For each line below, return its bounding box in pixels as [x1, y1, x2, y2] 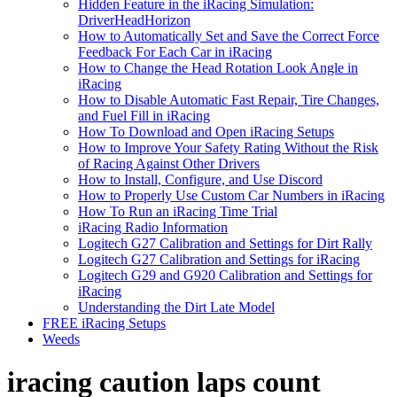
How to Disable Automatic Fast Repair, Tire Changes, [78, 92, 379, 107]
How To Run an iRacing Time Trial [78, 204, 277, 219]
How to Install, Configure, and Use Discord [78, 172, 323, 187]
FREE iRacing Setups [43, 315, 166, 331]
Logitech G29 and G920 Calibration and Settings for [78, 268, 372, 283]
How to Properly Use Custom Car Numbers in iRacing [78, 188, 385, 203]
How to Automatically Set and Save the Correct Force [78, 28, 379, 43]
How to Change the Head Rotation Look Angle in [78, 60, 358, 75]
